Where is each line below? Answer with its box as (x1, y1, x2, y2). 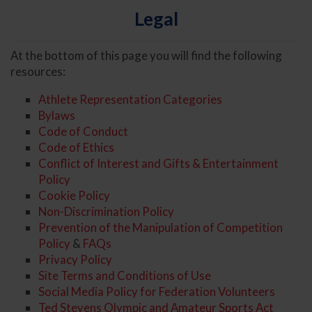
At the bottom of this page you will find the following (10, 47, 282, 63)
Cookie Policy (38, 187, 110, 203)
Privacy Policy (38, 251, 112, 267)
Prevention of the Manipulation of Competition (38, 219, 283, 235)
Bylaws (38, 107, 75, 123)
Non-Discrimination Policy (38, 203, 174, 219)
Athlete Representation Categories (38, 91, 222, 107)
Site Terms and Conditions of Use (38, 267, 211, 283)
